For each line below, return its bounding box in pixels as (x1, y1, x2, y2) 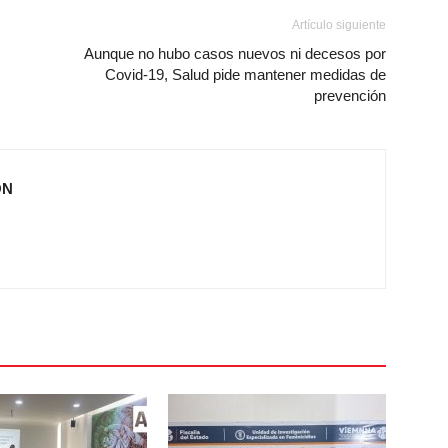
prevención (314, 87, 386, 104)
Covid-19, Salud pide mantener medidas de (105, 66, 386, 83)
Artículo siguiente (292, 18, 386, 32)
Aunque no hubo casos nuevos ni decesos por (84, 45, 386, 62)
